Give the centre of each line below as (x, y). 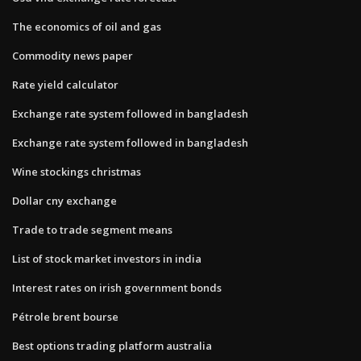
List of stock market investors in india (107, 258)
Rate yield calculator (65, 84)
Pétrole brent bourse (65, 316)
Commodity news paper (73, 55)
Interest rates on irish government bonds (117, 287)
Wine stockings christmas (77, 171)
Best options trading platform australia (112, 345)
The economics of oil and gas (87, 26)
